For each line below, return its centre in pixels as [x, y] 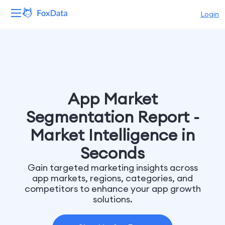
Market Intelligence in [113, 135]
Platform [25, 41]
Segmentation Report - [113, 117]
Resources [27, 120]
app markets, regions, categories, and [113, 178]
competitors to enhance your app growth [113, 189]
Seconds [113, 153]
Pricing [20, 146]
